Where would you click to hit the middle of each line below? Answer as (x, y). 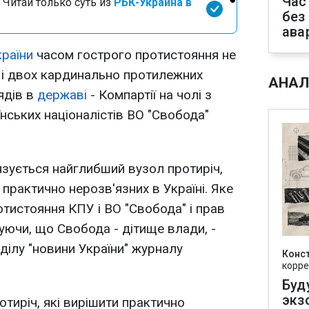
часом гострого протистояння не (134, 55)
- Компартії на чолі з (149, 95)
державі (62, 95)
